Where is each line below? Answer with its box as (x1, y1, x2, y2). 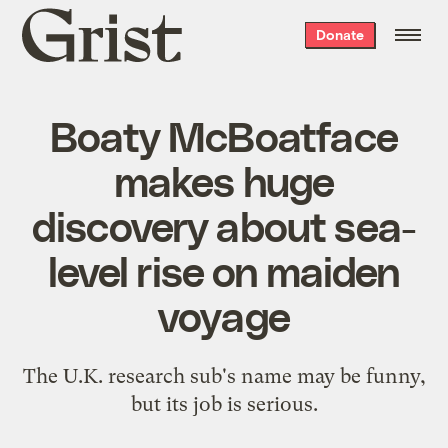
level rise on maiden (48, 244, 400, 295)
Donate (315, 26, 364, 43)
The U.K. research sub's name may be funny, (22, 363, 426, 388)
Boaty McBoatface (50, 109, 398, 160)
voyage (157, 289, 291, 340)
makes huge (113, 154, 335, 205)
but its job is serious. (130, 391, 318, 416)
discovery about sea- (31, 199, 417, 250)
